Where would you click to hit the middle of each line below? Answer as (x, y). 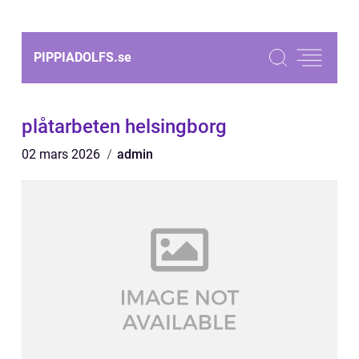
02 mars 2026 (63, 154)
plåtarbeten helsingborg (124, 127)
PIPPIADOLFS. (76, 57)
